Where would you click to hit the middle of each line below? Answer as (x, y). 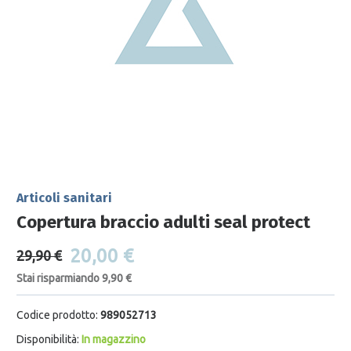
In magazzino (113, 339)
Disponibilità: (47, 339)
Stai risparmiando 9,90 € (74, 278)
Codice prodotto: (57, 315)
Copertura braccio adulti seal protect (163, 223)
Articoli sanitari (64, 198)
